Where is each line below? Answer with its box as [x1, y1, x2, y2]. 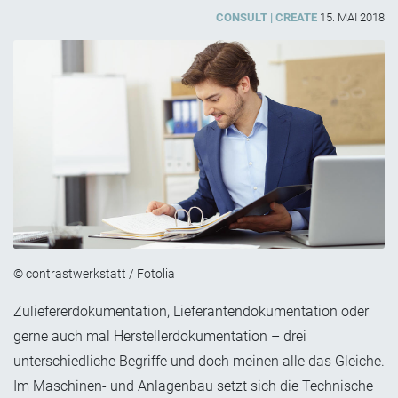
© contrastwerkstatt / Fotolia [13, 267, 175, 282]
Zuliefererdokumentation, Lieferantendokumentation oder [13, 303, 369, 321]
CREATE [275, 11, 317, 24]
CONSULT [216, 11, 267, 24]
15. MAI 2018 [320, 11, 385, 24]
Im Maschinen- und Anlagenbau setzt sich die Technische [13, 378, 373, 395]
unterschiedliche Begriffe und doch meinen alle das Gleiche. [13, 353, 385, 370]
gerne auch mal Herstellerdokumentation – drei [13, 328, 306, 346]
